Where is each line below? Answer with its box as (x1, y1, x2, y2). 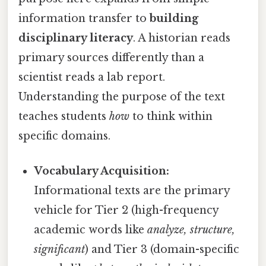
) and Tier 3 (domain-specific (85, 242, 240, 256)
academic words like (34, 223, 148, 236)
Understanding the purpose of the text (18, 90, 225, 103)
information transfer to (18, 11, 150, 25)
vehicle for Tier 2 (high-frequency (34, 203, 219, 217)
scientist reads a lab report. (18, 70, 165, 84)
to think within (129, 109, 213, 123)
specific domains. (18, 129, 110, 142)
